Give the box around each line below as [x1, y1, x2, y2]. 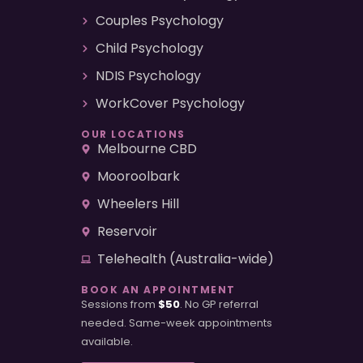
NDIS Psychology [95, 66, 201, 85]
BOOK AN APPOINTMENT [81, 282, 236, 297]
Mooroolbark [97, 166, 180, 186]
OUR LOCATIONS [81, 126, 186, 141]
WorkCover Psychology [95, 93, 245, 113]
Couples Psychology [95, 11, 224, 30]
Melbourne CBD [97, 139, 197, 158]
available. [81, 333, 133, 349]
